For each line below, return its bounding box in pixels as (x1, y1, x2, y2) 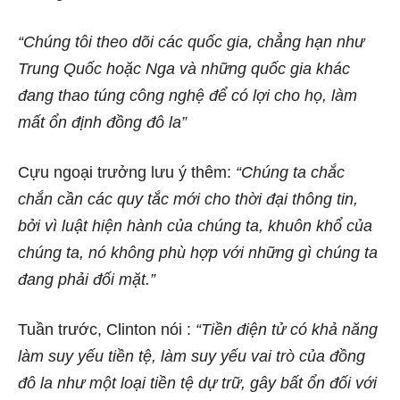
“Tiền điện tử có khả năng (196, 320, 378, 338)
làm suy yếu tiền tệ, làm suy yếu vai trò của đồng (18, 346, 365, 365)
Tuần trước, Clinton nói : (18, 320, 196, 338)
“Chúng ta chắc (231, 162, 345, 181)
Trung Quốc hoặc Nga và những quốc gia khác (18, 59, 350, 78)
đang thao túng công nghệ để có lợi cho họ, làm (18, 86, 357, 104)
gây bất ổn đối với (250, 373, 377, 392)
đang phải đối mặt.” (18, 270, 155, 288)
